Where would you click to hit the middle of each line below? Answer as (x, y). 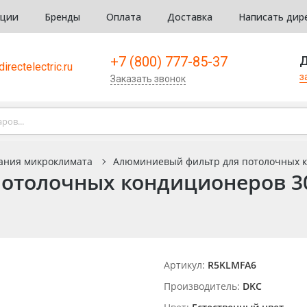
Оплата (124, 16)
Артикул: (184, 265)
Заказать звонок (148, 78)
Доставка (190, 16)
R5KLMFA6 (232, 265)
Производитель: (202, 286)
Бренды (62, 16)
